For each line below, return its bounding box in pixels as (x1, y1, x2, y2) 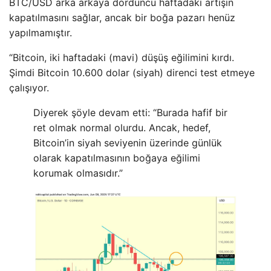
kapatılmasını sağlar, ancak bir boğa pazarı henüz (9, 11, 235, 24)
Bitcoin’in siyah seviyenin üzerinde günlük (33, 136, 222, 149)
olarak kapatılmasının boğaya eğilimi (33, 151, 200, 164)
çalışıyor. (9, 81, 49, 94)
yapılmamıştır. (9, 26, 72, 39)
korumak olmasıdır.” (33, 166, 123, 179)
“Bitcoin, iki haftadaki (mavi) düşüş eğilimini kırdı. (9, 51, 234, 64)
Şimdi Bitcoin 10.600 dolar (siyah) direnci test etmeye (9, 66, 255, 79)
